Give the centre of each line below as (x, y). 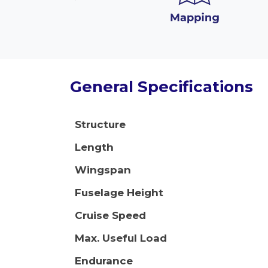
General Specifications (162, 87)
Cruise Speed (110, 215)
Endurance (104, 261)
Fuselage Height (119, 193)
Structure (100, 124)
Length (94, 147)
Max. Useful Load (121, 238)
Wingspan (103, 170)
